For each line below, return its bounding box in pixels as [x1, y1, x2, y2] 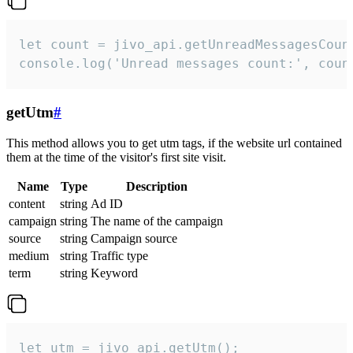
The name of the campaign [91, 214, 223, 228]
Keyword [91, 266, 138, 280]
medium [9, 248, 49, 262]
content [9, 196, 45, 210]
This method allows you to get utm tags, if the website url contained [6, 136, 342, 150]
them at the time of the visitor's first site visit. [6, 150, 226, 164]
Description [126, 179, 188, 193]
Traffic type [91, 248, 148, 262]
